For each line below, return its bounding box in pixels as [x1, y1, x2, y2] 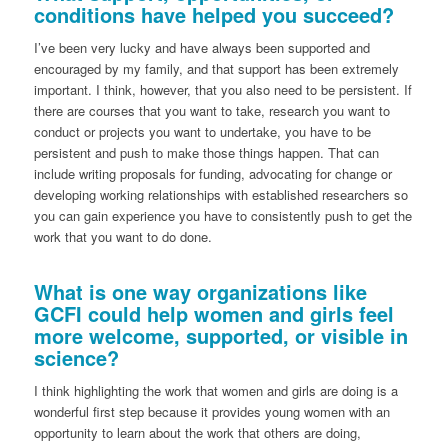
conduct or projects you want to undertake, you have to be [33, 122, 371, 142]
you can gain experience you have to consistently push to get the [33, 206, 412, 226]
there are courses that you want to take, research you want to [33, 101, 390, 121]
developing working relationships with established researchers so [33, 185, 408, 205]
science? [33, 343, 119, 373]
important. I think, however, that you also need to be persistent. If [33, 80, 412, 100]
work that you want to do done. [33, 227, 212, 247]
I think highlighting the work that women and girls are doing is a [33, 381, 398, 401]
